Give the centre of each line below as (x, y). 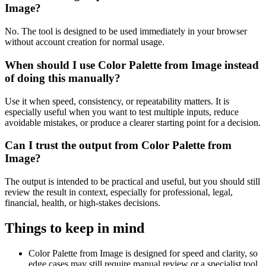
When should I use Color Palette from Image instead (132, 65)
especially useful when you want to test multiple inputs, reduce (122, 112)
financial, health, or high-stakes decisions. (83, 202)
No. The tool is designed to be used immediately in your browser (126, 31)
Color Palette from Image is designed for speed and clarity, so (143, 253)
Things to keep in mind (75, 228)
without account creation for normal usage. (85, 42)
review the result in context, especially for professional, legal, (119, 192)
